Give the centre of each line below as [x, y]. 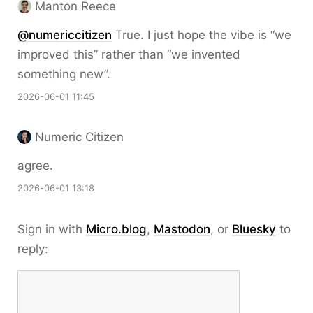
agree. [35, 166]
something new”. [64, 74]
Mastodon [182, 229]
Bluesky [254, 229]
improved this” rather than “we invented [129, 54]
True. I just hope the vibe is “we [202, 35]
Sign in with [52, 229]
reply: [33, 249]
